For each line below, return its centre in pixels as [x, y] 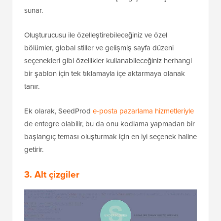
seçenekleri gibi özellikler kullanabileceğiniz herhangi [108, 61]
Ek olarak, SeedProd [58, 111]
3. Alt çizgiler [52, 175]
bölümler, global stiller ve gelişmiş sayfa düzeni [99, 48]
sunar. [34, 11]
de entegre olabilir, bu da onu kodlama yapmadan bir [110, 124]
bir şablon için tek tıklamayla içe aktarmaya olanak [105, 74]
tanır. [32, 87]
